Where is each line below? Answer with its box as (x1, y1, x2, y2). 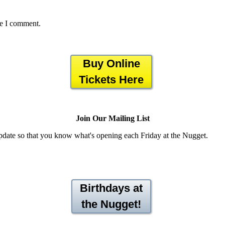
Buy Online (82, 57, 140, 70)
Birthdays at (80, 181, 143, 194)
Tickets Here (79, 73, 144, 86)
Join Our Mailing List (75, 114, 150, 123)
